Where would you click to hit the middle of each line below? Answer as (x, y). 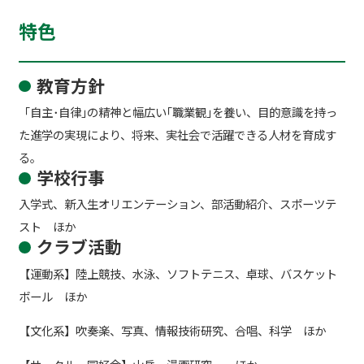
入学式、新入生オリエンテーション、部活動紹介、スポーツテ (177, 204)
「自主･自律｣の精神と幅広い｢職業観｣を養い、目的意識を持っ (178, 112)
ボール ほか (52, 296)
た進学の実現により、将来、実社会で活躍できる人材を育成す (177, 135)
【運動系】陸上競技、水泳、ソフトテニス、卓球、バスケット (178, 273)
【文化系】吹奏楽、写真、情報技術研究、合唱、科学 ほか (172, 330)
